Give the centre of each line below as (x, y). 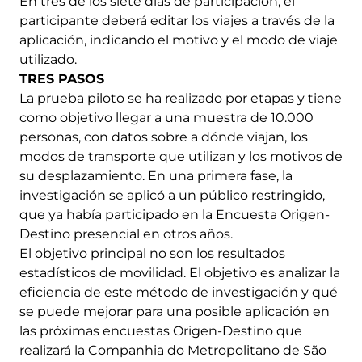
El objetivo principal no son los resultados (152, 254)
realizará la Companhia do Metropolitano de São (173, 351)
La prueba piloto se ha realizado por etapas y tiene (181, 99)
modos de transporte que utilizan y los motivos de (181, 157)
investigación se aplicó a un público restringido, (172, 196)
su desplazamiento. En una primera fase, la (156, 176)
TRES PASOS (62, 79)
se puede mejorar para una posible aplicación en (175, 312)
